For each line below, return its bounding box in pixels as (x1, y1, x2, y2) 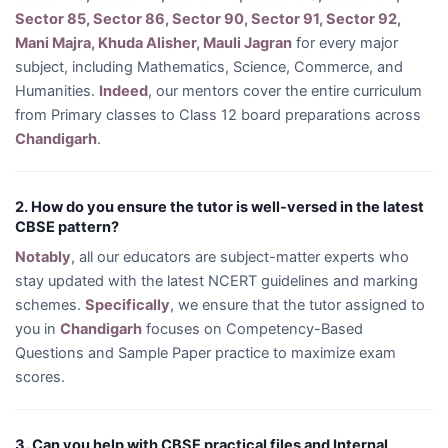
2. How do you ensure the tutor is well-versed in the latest (15, 198, 424, 216)
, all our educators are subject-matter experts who (71, 248, 409, 266)
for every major (292, 34, 398, 52)
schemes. (15, 296, 85, 314)
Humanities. (15, 82, 99, 100)
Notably (15, 248, 71, 266)
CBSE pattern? (15, 218, 119, 236)
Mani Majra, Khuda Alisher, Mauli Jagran (15, 34, 292, 52)
